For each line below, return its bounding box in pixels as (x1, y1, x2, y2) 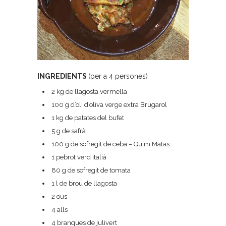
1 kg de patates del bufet (51, 114, 124, 122)
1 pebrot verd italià (51, 153, 106, 161)
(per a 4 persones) (88, 72, 148, 80)
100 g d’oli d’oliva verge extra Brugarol (51, 101, 167, 108)
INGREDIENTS (37, 72, 88, 80)
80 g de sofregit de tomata (51, 166, 131, 174)
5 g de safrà (51, 127, 86, 135)
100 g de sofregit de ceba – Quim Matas (51, 140, 169, 148)
